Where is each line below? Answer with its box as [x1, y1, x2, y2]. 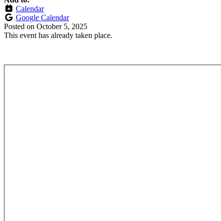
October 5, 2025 [37, 22, 87, 31]
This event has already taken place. [4, 31, 112, 40]
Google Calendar [16, 13, 69, 22]
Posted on [4, 22, 37, 31]
